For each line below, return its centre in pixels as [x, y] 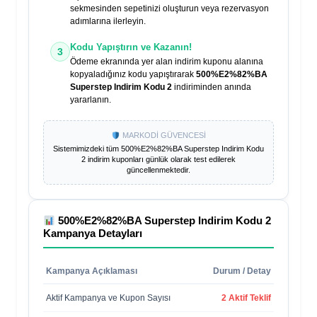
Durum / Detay [242, 271]
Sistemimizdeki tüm [87, 149]
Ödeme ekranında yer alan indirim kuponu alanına [167, 62]
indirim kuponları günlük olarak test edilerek [161, 160]
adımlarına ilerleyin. [108, 22]
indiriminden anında [212, 87]
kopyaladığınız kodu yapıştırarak [133, 75]
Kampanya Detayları [93, 234]
